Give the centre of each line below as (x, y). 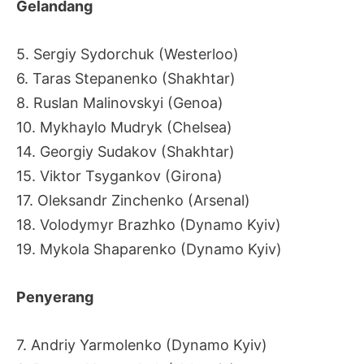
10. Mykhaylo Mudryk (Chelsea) (124, 127)
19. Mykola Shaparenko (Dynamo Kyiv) (149, 249)
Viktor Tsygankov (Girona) (131, 175)
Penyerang (55, 297)
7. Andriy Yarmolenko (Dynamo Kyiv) (142, 344)
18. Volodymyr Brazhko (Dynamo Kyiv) (149, 224)
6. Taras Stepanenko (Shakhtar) (126, 78)
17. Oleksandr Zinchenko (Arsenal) (133, 200)
